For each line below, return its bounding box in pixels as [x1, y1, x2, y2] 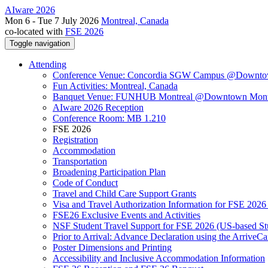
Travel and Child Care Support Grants [53, 188, 196, 199]
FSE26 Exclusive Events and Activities [53, 210, 200, 220]
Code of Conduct [53, 178, 118, 188]
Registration [53, 135, 98, 145]
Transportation [53, 156, 107, 166]
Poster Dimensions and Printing [53, 242, 172, 252]
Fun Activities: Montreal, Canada [53, 81, 178, 91]
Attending [29, 59, 66, 69]
